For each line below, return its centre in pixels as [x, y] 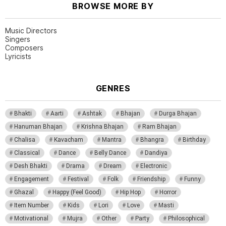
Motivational [31, 218]
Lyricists [18, 56]
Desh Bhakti [31, 166]
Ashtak [92, 113]
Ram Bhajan [159, 126]
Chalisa [25, 139]
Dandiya [156, 153]
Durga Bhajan [178, 113]
